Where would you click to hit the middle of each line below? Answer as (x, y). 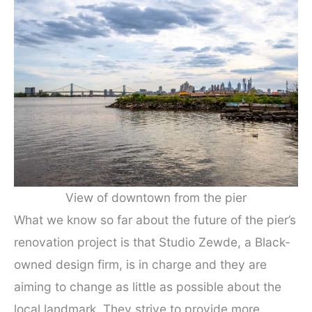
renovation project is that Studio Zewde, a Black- (152, 242)
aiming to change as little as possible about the (148, 287)
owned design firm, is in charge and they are (140, 265)
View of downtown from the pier (156, 198)
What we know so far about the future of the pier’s (155, 220)
